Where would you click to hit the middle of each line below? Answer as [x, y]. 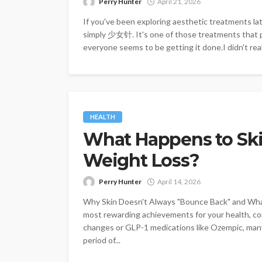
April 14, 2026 [179, 181]
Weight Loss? [141, 160]
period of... [102, 240]
